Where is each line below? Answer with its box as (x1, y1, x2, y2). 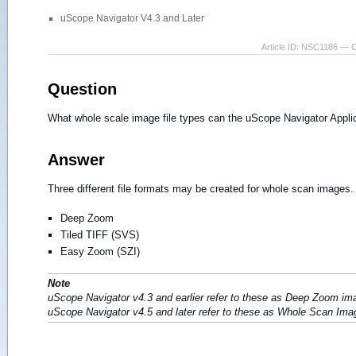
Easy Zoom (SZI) (60, 245, 140, 257)
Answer (48, 150, 105, 168)
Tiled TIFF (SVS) (60, 228, 139, 241)
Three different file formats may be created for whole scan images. (48, 182, 354, 195)
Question (48, 79, 117, 98)
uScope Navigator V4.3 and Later (60, 12, 204, 24)
